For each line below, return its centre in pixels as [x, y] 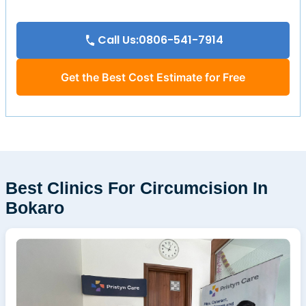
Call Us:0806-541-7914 [161, 40]
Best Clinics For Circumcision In [137, 187]
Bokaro [35, 207]
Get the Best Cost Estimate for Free [153, 77]
